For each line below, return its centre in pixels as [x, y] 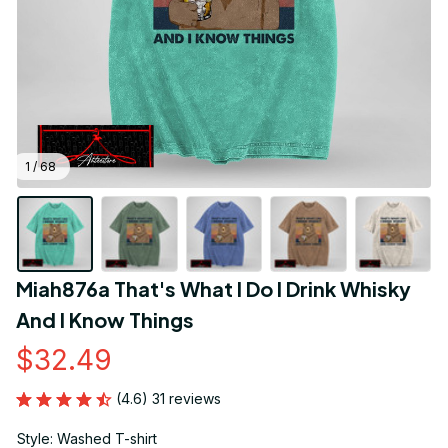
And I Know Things [105, 320]
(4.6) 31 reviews [168, 399]
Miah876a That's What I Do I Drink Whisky [213, 289]
